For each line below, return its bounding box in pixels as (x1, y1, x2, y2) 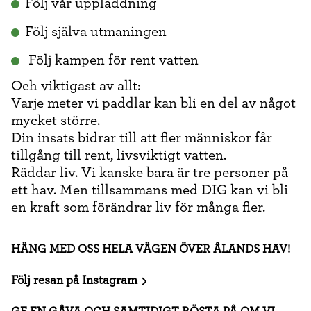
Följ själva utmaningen (25, 24, 167, 39)
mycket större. (11, 113, 100, 128)
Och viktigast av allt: (11, 78, 141, 93)
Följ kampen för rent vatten (25, 53, 199, 67)
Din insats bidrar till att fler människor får (11, 131, 272, 145)
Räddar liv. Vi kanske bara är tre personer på (11, 165, 288, 180)
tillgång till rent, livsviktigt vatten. (11, 148, 226, 162)
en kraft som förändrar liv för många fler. (11, 200, 265, 215)
